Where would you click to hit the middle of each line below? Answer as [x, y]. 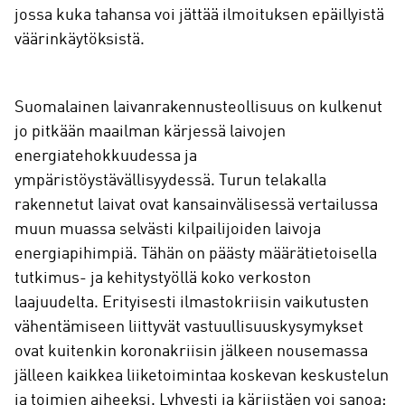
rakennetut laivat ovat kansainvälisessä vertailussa [196, 205]
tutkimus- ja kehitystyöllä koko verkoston [163, 278]
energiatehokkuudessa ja [106, 156]
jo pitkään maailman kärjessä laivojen [150, 132]
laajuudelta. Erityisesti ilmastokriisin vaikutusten [192, 303]
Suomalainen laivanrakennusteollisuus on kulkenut [198, 108]
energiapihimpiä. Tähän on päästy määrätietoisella [196, 254]
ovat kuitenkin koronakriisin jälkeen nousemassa [191, 352]
